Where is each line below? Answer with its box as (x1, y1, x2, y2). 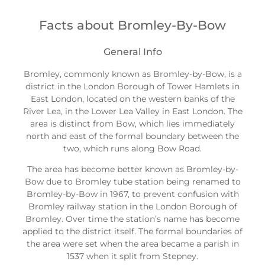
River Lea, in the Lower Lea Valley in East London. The (22, 106, 243, 117)
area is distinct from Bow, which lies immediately (30, 118, 235, 130)
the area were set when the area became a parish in (26, 238, 239, 250)
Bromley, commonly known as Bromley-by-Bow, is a (23, 69, 242, 80)
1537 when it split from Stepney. (67, 251, 198, 262)
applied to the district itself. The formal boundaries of (22, 226, 243, 237)
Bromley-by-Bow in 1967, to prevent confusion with (26, 189, 239, 200)
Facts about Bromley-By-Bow (39, 17, 226, 33)
